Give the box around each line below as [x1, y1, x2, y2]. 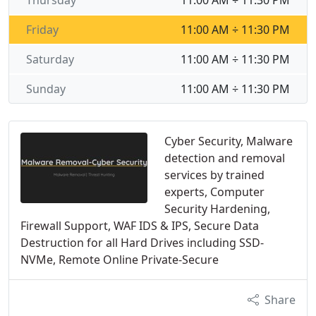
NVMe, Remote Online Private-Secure [20, 252, 219, 267]
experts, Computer [164, 184, 265, 200]
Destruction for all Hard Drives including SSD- [20, 235, 264, 250]
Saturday [26, 51, 74, 67]
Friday [26, 22, 59, 37]
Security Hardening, [164, 201, 270, 217]
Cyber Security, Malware [164, 133, 293, 149]
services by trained [164, 167, 265, 183]
